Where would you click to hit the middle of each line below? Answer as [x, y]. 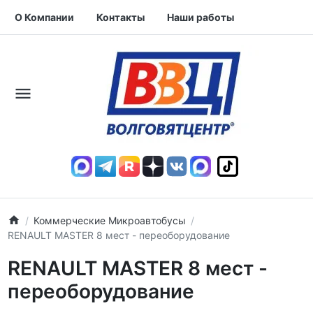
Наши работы [201, 17]
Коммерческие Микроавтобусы [109, 220]
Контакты [121, 17]
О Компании [44, 17]
